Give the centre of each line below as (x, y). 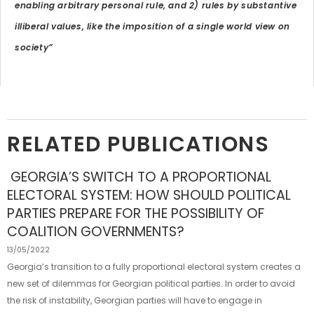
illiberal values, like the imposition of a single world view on (152, 26)
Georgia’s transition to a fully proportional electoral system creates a (154, 267)
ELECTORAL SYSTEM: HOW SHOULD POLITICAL (149, 195)
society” (34, 47)
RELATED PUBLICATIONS (138, 144)
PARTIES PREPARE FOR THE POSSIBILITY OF (136, 213)
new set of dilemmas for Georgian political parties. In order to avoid (151, 284)
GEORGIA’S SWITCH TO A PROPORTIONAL (141, 177)
